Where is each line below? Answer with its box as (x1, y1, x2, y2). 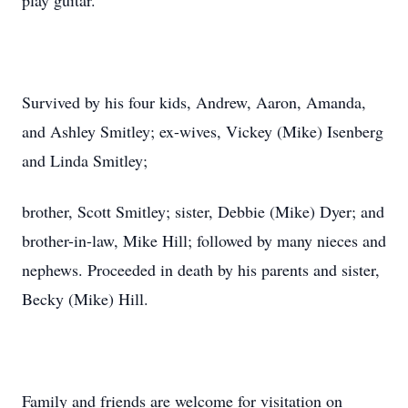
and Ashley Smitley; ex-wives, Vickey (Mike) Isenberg (22, 120, 383, 142)
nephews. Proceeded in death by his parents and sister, (22, 259, 380, 280)
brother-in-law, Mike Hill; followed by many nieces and (22, 229, 386, 251)
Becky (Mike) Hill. (22, 288, 148, 310)
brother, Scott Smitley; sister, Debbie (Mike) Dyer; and (22, 200, 384, 222)
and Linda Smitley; (22, 149, 148, 171)
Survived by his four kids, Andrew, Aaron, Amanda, (22, 91, 366, 113)
